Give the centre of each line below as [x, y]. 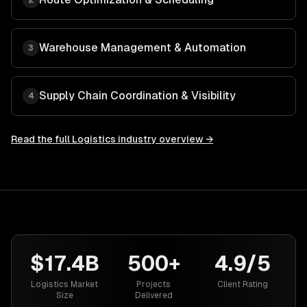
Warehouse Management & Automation [143, 48]
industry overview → [164, 139]
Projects [153, 284]
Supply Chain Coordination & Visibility [137, 96]
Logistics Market [64, 284]
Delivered [153, 295]
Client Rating [243, 284]
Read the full [41, 139]
